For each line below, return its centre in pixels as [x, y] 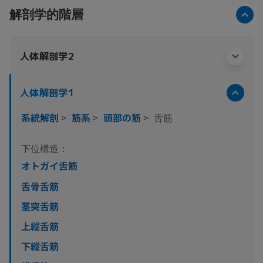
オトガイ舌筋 [49, 166]
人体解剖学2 [47, 56]
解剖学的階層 [46, 14]
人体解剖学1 [47, 92]
